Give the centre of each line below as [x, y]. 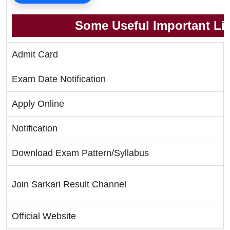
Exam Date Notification [59, 79]
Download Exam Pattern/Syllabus [80, 153]
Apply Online [38, 104]
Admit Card [35, 55]
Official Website [44, 216]
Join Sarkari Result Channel [69, 185]
